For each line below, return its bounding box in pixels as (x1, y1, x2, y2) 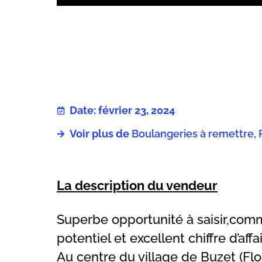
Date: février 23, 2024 (70, 104, 175, 116)
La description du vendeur (57, 178, 218, 193)
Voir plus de (70, 127, 129, 140)
